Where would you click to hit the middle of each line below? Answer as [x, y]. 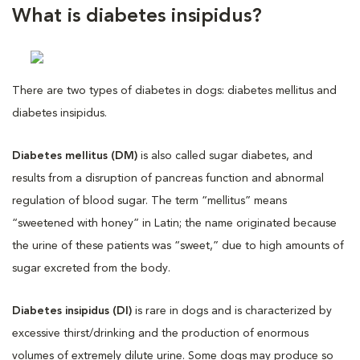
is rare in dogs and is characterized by [232, 311]
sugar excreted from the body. [91, 268]
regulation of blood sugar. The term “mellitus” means [149, 201]
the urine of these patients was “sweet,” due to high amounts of [178, 246]
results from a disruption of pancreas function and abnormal [168, 178]
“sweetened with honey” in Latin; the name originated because [174, 223]
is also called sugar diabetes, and [225, 156]
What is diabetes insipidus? [137, 17]
